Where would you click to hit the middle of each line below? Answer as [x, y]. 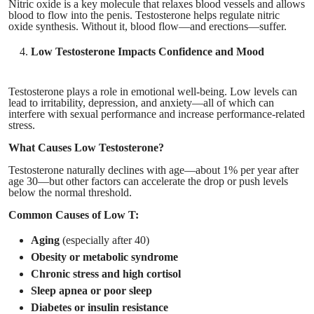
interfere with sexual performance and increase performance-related [157, 114]
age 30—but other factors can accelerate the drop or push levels [148, 181]
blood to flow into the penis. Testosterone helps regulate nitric [144, 15]
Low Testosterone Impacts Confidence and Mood [148, 51]
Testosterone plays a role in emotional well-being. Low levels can [153, 91]
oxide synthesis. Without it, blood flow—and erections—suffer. [148, 26]
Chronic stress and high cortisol [106, 273]
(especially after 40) [104, 240]
